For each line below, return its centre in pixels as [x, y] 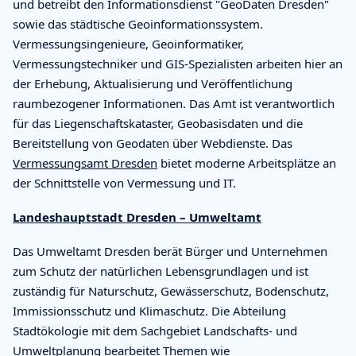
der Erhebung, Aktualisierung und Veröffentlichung [153, 83]
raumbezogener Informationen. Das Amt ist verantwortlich [174, 103]
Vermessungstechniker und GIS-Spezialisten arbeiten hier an [178, 63]
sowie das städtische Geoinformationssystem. [138, 23]
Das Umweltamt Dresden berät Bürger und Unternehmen [170, 251]
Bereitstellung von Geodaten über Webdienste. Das [153, 143]
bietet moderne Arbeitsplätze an [247, 163]
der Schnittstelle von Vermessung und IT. [124, 182]
